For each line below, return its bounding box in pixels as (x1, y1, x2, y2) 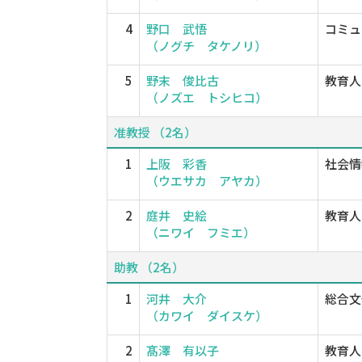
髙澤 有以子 (146, 342, 219, 359)
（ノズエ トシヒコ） (146, 89, 267, 106)
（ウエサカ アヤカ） (146, 172, 267, 189)
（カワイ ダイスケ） (146, 307, 267, 324)
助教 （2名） (114, 259, 184, 276)
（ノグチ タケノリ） (146, 37, 267, 54)
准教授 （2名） (114, 124, 196, 141)
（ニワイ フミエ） (146, 224, 255, 241)
